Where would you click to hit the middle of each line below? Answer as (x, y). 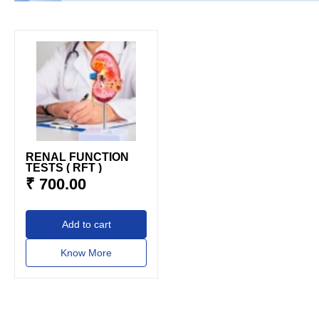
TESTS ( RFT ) (64, 168)
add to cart (89, 225)
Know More (87, 253)
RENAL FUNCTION (77, 157)
